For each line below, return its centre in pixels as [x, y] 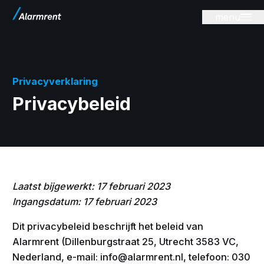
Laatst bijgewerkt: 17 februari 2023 [92, 186]
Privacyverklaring [55, 82]
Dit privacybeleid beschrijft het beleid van [108, 227]
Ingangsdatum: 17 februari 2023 [85, 201]
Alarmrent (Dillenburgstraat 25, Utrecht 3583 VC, [126, 242]
